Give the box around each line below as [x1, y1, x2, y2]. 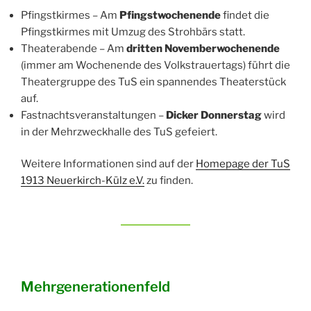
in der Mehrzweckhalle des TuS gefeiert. [21, 125, 217, 138]
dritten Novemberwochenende [126, 42, 280, 55]
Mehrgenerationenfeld [21, 278, 170, 295]
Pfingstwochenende [119, 8, 223, 22]
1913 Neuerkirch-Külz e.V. [21, 174, 144, 187]
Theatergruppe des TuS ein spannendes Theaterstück [21, 75, 286, 88]
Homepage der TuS [196, 158, 290, 171]
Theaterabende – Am [21, 42, 126, 55]
